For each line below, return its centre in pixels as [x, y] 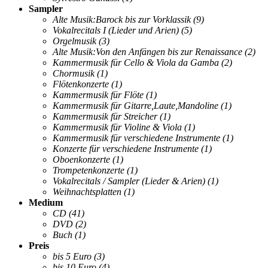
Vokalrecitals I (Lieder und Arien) [116, 30]
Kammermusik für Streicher [105, 116]
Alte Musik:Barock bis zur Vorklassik [122, 19]
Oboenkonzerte [81, 159]
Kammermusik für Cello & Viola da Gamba [136, 62]
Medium [46, 202]
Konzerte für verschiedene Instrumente [126, 148]
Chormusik [74, 73]
